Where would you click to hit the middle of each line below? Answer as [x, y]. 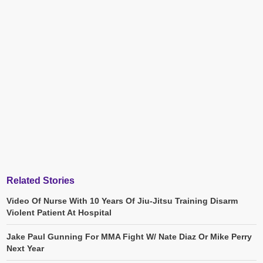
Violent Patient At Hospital [59, 213]
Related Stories [41, 181]
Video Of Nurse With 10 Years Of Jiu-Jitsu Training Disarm [122, 201]
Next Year [25, 249]
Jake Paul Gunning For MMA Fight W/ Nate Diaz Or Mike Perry [129, 237]
